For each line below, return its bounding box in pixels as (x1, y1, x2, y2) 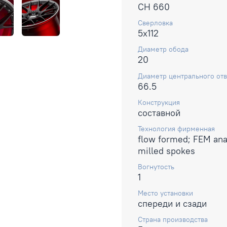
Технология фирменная (138, 124, 215, 133)
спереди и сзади (138, 198, 207, 210)
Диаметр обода (138, 45, 188, 54)
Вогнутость (138, 162, 174, 172)
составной (138, 106, 180, 119)
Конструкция (138, 97, 180, 107)
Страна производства (138, 215, 208, 224)
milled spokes (138, 144, 195, 157)
